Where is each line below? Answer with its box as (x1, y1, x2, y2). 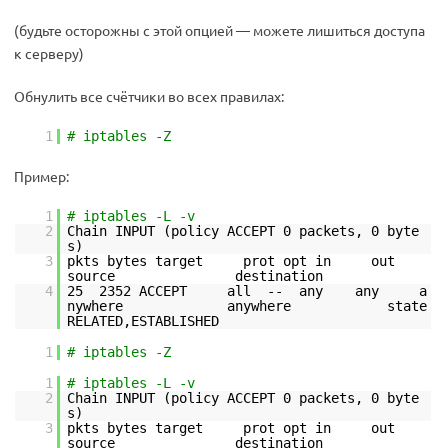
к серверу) (14, 44, 84, 62)
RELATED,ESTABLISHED (67, 313, 219, 329)
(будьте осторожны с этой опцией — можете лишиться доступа (14, 21, 425, 39)
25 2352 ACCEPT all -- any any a (67, 283, 427, 299)
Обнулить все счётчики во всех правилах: (14, 87, 284, 105)
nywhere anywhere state (67, 298, 427, 314)
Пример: (14, 167, 69, 185)
